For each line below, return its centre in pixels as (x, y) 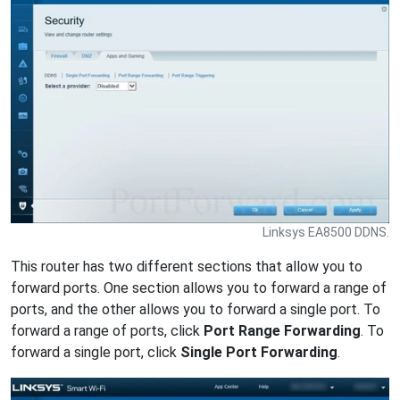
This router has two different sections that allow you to (187, 267)
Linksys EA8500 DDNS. (326, 233)
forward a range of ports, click (107, 331)
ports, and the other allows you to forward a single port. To (196, 310)
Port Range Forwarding (282, 331)
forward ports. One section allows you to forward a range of (199, 288)
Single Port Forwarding (259, 353)
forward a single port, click (96, 353)
